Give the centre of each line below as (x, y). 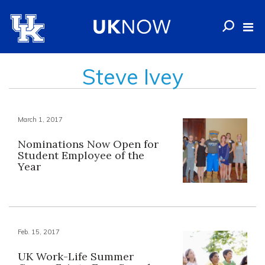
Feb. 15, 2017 (39, 232)
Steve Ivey (132, 77)
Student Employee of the (81, 155)
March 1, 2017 (40, 119)
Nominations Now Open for (88, 144)
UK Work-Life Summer (76, 257)
